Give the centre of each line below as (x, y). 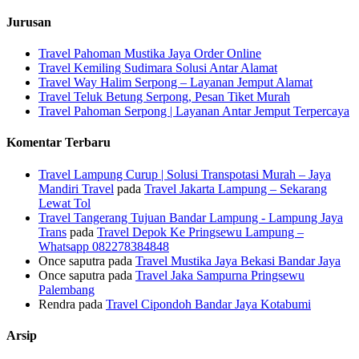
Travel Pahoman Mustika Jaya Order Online (150, 54)
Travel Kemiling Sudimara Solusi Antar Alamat (158, 68)
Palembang (67, 289)
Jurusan (29, 22)
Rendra (57, 304)
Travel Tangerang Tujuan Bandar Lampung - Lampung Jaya (191, 217)
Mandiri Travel (76, 188)
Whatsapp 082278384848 (104, 246)
